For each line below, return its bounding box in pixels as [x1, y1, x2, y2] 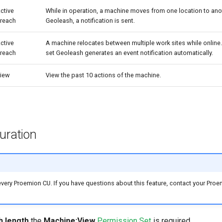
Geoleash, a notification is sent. [46, 16, 135, 24]
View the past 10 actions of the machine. [46, 71, 161, 79]
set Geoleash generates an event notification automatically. [46, 49, 213, 56]
